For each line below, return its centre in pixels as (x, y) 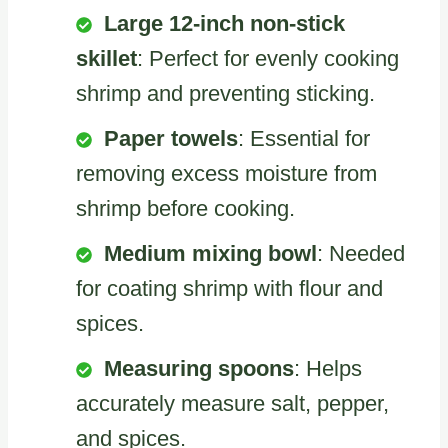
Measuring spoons (199, 369)
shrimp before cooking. (185, 209)
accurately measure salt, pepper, (232, 404)
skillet (106, 59)
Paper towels (171, 139)
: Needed (361, 254)
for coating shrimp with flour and (229, 289)
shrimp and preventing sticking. (225, 94)
